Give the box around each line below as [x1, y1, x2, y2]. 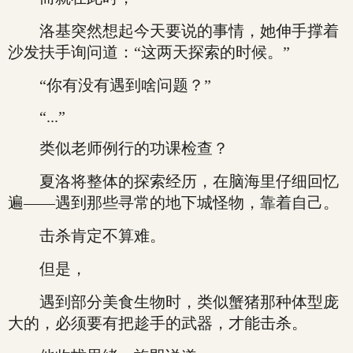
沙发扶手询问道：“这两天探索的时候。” [8, 43, 290, 61]
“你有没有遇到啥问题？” [8, 76, 211, 94]
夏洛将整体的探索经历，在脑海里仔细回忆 [8, 173, 339, 190]
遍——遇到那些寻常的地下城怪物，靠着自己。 [8, 194, 339, 211]
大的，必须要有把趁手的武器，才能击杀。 [8, 314, 307, 332]
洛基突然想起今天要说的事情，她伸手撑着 [8, 22, 339, 39]
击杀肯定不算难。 [8, 227, 165, 244]
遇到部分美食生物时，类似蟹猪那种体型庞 [8, 293, 339, 310]
